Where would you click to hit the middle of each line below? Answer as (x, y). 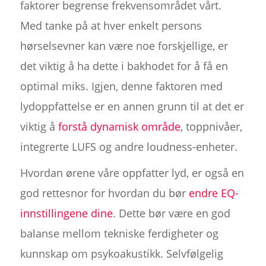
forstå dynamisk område (119, 126)
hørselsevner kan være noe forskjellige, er (124, 45)
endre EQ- (213, 193)
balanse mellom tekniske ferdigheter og (119, 233)
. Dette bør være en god (171, 213)
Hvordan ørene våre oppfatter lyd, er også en (132, 172)
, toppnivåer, (211, 126)
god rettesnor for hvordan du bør (104, 193)
